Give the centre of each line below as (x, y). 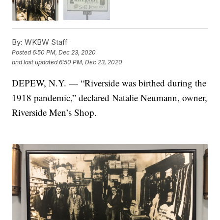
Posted (22, 53)
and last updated (35, 62)
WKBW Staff (45, 42)
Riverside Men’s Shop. (55, 112)
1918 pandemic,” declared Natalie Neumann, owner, (110, 97)
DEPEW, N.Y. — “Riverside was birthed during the (109, 82)
